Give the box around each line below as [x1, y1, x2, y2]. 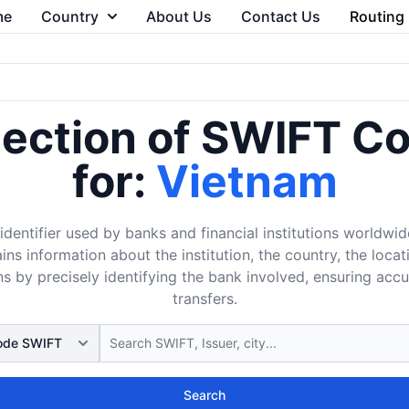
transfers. [172, 289, 237, 308]
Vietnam [155, 154, 338, 208]
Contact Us [240, 7, 320, 26]
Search [184, 387, 225, 403]
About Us [145, 7, 212, 26]
